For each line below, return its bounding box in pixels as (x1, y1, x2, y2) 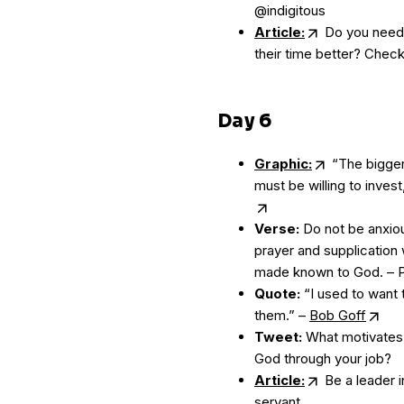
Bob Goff (309, 307, 366, 324)
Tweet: (254, 328, 302, 345)
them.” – (254, 307, 309, 324)
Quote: (254, 285, 300, 302)
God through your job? (254, 350, 391, 367)
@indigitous (254, 2, 326, 19)
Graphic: (254, 155, 312, 172)
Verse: (254, 220, 299, 237)
